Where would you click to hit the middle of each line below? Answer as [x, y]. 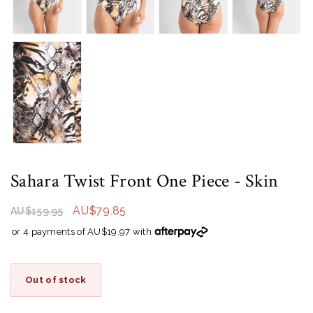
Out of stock [56, 279]
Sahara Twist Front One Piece [122, 181]
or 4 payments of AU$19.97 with [82, 231]
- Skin [256, 181]
